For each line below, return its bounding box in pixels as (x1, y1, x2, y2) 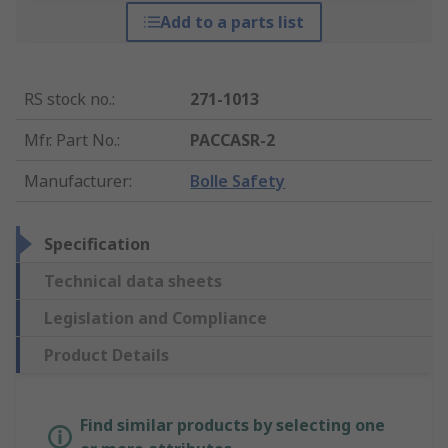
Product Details (44, 344, 169, 367)
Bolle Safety (190, 170, 286, 193)
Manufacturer (24, 170, 129, 193)
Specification (44, 233, 150, 256)
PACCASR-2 (190, 129, 276, 152)
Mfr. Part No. (24, 129, 117, 152)
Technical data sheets (44, 270, 222, 293)
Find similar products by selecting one (80, 414, 385, 437)
